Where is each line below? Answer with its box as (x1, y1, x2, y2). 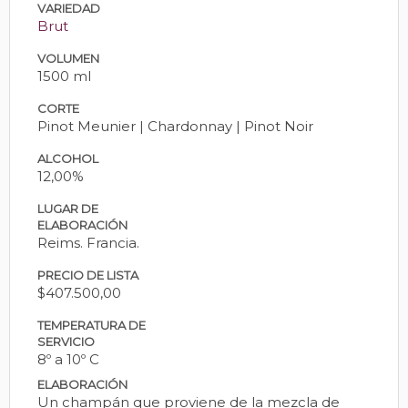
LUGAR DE (37, 200, 98, 216)
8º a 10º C (37, 350, 99, 368)
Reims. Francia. (37, 233, 139, 251)
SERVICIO (37, 333, 95, 349)
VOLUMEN (37, 50, 99, 66)
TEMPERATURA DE (37, 317, 146, 332)
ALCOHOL (37, 150, 98, 166)
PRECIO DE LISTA (37, 267, 138, 282)
